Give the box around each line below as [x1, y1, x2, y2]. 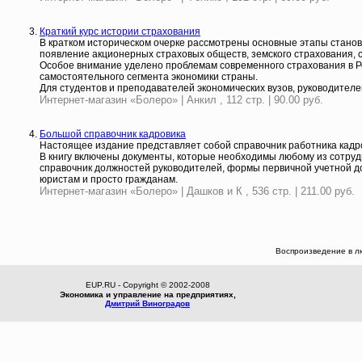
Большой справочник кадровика [40, 128, 186, 140]
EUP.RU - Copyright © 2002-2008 [85, 280, 210, 289]
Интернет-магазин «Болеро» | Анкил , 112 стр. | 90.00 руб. [40, 94, 323, 106]
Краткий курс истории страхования [40, 26, 200, 37]
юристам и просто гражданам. [40, 174, 178, 185]
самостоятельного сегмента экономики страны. [40, 71, 258, 82]
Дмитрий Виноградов [105, 299, 190, 308]
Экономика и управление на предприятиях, [59, 290, 236, 299]
